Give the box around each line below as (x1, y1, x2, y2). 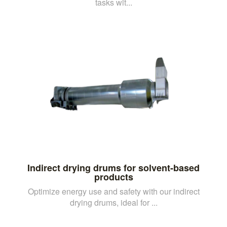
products (94, 170, 133, 183)
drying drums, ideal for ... (69, 196, 158, 208)
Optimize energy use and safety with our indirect (27, 185, 200, 197)
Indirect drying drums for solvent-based (27, 161, 200, 174)
